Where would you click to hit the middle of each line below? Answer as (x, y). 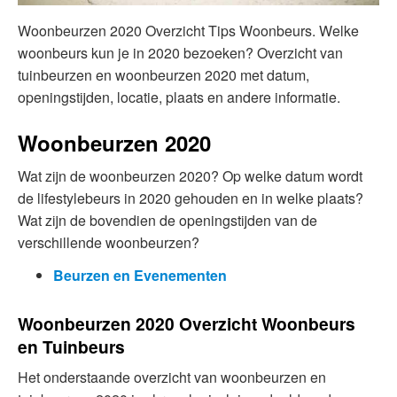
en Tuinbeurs (71, 346)
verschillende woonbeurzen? (109, 243)
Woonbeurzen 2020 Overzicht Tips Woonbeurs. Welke (188, 30)
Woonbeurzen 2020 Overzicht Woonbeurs (187, 323)
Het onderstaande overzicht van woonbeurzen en (172, 378)
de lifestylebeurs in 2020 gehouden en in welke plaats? (191, 198)
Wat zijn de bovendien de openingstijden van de (167, 221)
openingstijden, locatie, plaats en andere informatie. (179, 97)
